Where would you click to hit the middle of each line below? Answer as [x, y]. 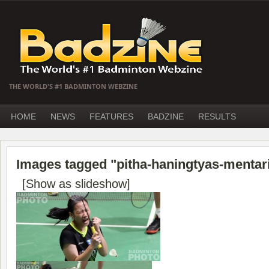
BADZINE [166, 116]
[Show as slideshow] [76, 184]
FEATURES [111, 116]
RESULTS [217, 116]
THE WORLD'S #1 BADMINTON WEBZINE [73, 86]
